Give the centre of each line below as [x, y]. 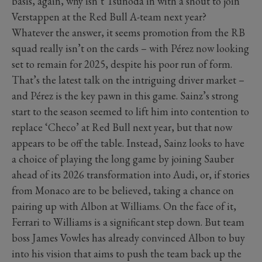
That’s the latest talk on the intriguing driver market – [128, 80]
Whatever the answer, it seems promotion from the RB [128, 33]
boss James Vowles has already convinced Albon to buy [128, 238]
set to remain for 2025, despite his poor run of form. [122, 64]
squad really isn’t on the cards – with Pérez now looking [130, 49]
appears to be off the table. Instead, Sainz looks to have [128, 143]
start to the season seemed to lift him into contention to [130, 112]
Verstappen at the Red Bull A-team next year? [109, 17]
